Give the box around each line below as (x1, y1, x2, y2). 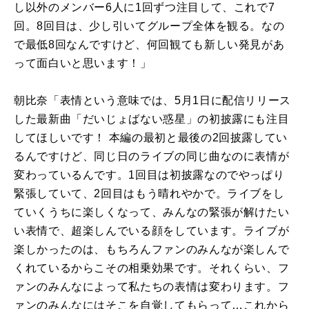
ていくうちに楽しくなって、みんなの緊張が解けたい (14, 206, 290, 218)
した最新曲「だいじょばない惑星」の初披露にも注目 (14, 112, 290, 125)
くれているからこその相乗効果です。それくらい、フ (14, 261, 290, 274)
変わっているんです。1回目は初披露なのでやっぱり (14, 168, 285, 181)
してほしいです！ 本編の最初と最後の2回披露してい (14, 131, 288, 143)
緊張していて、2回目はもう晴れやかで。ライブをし (14, 187, 285, 199)
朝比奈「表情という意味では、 (14, 94, 175, 106)
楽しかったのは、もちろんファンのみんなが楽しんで (14, 243, 290, 255)
